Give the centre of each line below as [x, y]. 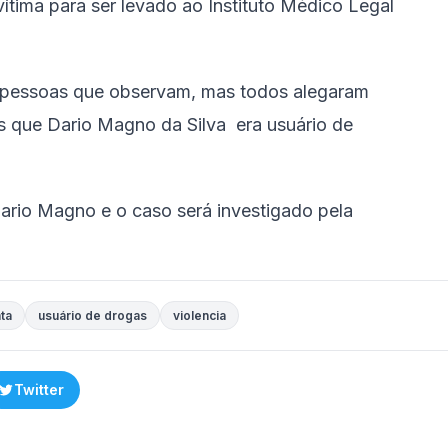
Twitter [39, 389]
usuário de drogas [92, 315]
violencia [199, 315]
